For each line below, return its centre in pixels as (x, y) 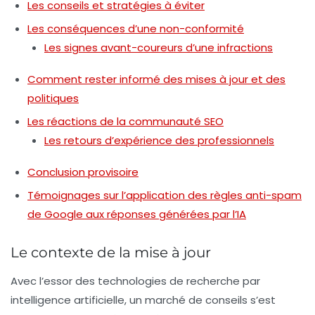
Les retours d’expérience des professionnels (159, 140)
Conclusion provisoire (83, 172)
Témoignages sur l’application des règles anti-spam (165, 195)
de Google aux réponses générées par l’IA (137, 214)
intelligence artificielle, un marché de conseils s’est (143, 300)
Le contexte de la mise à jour (111, 252)
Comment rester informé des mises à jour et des (156, 79)
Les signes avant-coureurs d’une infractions (159, 47)
